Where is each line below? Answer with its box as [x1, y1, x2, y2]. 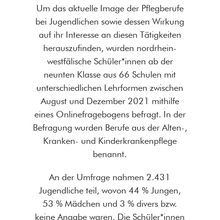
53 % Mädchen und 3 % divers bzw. [43, 198, 177, 209]
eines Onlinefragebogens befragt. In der [34, 109, 186, 120]
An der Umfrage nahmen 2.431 [49, 172, 171, 183]
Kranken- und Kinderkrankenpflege [43, 136, 177, 146]
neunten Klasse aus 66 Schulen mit [44, 69, 176, 80]
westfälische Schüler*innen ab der [47, 56, 173, 67]
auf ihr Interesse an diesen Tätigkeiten [38, 29, 181, 40]
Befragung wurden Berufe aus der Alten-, [32, 122, 187, 133]
